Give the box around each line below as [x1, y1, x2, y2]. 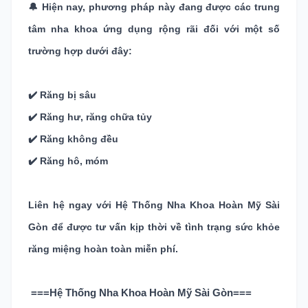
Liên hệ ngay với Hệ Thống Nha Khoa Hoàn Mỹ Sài [28, 199, 280, 210]
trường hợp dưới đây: [28, 45, 132, 56]
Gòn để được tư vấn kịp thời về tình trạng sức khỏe [28, 221, 280, 232]
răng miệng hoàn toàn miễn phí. [28, 243, 178, 254]
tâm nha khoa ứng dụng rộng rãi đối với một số [28, 23, 280, 34]
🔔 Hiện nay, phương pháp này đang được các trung [28, 1, 280, 12]
